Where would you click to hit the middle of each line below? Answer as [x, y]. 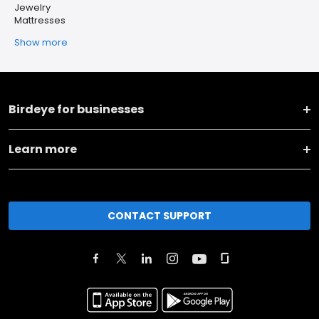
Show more [41, 42]
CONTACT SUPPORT [159, 215]
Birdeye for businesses [76, 109]
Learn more [43, 149]
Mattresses [40, 20]
